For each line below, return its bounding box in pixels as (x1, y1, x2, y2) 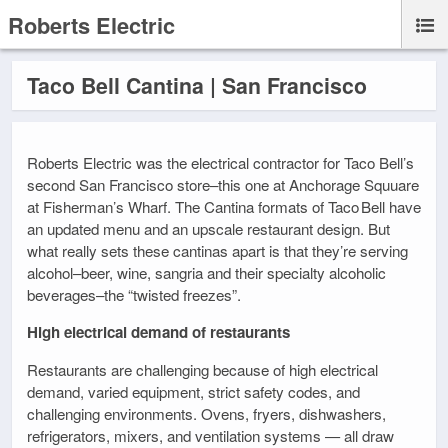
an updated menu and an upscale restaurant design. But (27, 218, 390, 240)
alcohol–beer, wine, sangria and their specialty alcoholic (27, 262, 386, 284)
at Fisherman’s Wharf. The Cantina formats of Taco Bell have (27, 196, 421, 218)
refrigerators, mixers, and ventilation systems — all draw (27, 424, 394, 446)
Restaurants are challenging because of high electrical (27, 358, 378, 380)
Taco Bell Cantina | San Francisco (27, 70, 367, 101)
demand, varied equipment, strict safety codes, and (27, 380, 360, 402)
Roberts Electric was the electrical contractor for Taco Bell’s (27, 152, 414, 174)
